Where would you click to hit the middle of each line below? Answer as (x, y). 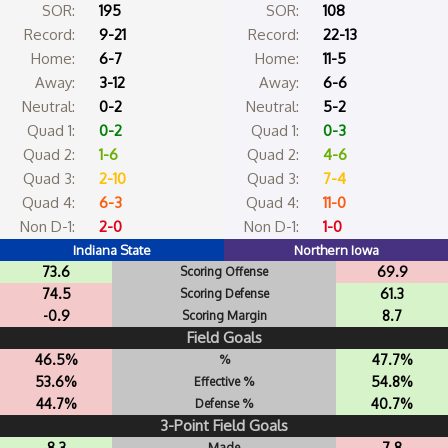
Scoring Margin (224, 316)
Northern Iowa (336, 250)
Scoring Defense (224, 294)
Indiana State (112, 250)
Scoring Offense (224, 272)
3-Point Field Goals (224, 426)
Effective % (224, 382)
